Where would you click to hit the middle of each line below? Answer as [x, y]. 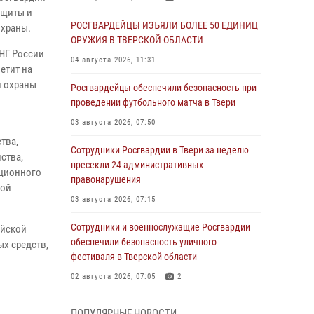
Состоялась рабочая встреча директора [153, 304]
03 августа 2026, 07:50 [113, 122]
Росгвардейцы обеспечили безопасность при [164, 88]
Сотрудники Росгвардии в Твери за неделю [160, 150]
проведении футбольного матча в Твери [153, 102]
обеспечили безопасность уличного [144, 242]
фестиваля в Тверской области [134, 257]
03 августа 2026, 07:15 [113, 199]
